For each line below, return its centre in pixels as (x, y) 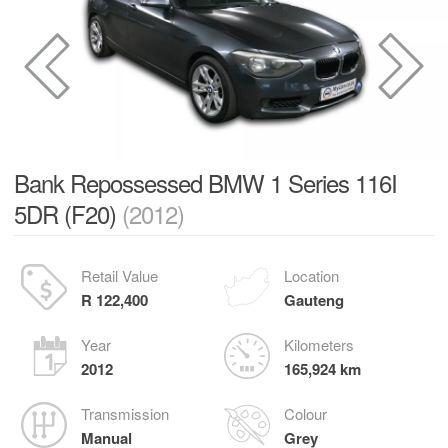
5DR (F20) (68, 213)
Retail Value (119, 275)
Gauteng (314, 300)
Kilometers (319, 344)
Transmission (125, 413)
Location (311, 275)
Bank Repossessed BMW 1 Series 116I (205, 182)
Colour (305, 413)
